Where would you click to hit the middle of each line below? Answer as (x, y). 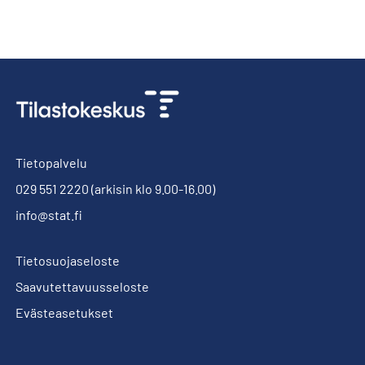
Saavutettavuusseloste (82, 286)
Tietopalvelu (51, 163)
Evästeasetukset (64, 312)
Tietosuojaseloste (68, 260)
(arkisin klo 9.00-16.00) (152, 189)
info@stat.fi (49, 215)
